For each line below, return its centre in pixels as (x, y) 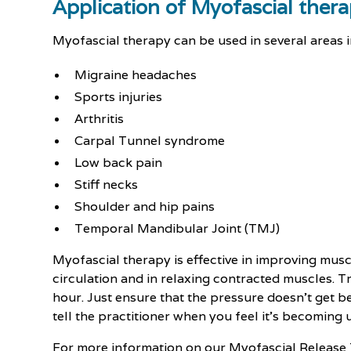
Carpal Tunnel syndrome (150, 141)
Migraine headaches (136, 75)
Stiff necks (107, 185)
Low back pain (119, 163)
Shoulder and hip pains (145, 206)
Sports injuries (119, 97)
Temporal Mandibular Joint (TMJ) (177, 228)
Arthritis (100, 119)
